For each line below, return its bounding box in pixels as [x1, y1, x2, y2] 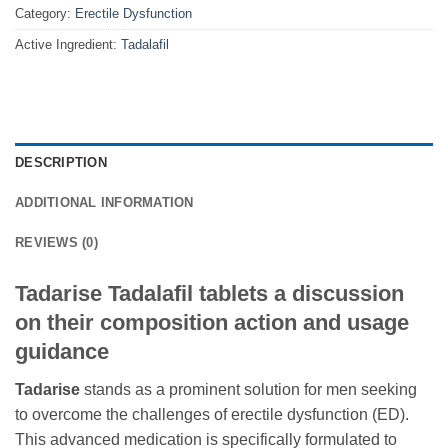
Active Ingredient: [15, 37, 121, 53]
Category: [15, 6, 75, 22]
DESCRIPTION [15, 155, 107, 171]
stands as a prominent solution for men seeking [80, 381, 417, 399]
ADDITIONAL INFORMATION [15, 195, 194, 211]
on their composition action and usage [15, 310, 409, 336]
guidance [15, 339, 109, 365]
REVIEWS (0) [15, 235, 98, 251]
